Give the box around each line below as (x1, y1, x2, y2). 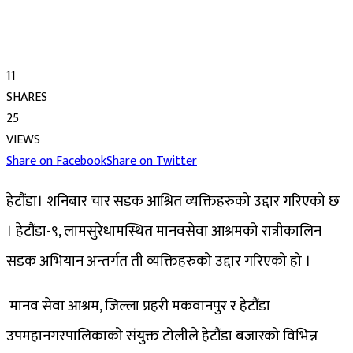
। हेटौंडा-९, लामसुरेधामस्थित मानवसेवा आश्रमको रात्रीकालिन (6, 218, 321, 243)
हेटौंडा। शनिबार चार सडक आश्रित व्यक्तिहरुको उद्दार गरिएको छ (6, 188, 340, 214)
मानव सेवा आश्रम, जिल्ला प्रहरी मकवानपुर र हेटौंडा (6, 293, 270, 318)
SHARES (6, 86, 47, 108)
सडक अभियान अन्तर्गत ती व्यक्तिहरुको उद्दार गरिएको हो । (6, 248, 311, 273)
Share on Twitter (106, 150, 197, 172)
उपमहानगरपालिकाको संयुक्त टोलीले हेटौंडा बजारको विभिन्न (6, 323, 318, 348)
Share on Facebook (6, 150, 106, 172)
